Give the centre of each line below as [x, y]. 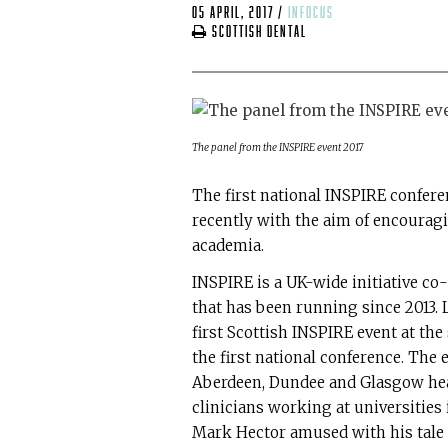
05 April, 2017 [233, 13]
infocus [311, 13]
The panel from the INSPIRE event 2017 [277, 148]
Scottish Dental [257, 32]
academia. [228, 246]
